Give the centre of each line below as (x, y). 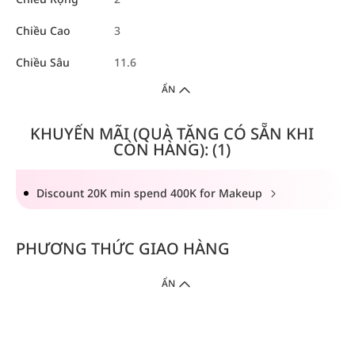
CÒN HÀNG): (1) (172, 150)
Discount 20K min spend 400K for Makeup (151, 193)
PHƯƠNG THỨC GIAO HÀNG (123, 249)
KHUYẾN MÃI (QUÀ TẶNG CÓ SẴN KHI (172, 134)
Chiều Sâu (43, 63)
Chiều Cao (43, 31)
